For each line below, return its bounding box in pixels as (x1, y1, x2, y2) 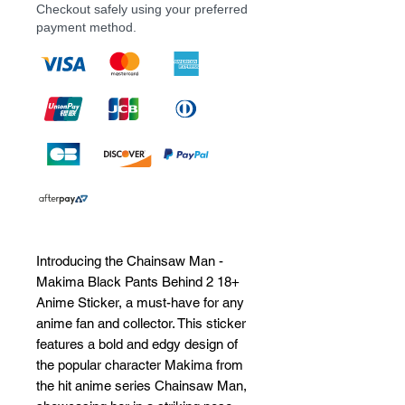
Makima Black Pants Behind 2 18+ (36, 273, 240, 289)
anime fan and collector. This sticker (36, 315, 246, 331)
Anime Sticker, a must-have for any (36, 294, 244, 310)
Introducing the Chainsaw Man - (36, 252, 223, 268)
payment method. (36, 19, 137, 34)
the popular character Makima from (36, 356, 243, 372)
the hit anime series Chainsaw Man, (36, 377, 247, 393)
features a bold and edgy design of (36, 335, 238, 352)
